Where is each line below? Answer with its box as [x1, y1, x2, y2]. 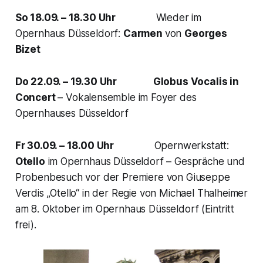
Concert [15, 91, 56, 103]
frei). [15, 218, 36, 231]
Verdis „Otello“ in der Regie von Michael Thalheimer [15, 187, 248, 199]
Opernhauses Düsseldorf [15, 107, 129, 119]
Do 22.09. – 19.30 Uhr [15, 75, 131, 87]
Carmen [123, 27, 163, 39]
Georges [184, 27, 227, 39]
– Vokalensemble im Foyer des [58, 91, 197, 103]
